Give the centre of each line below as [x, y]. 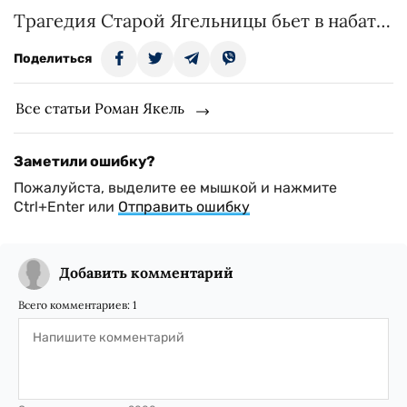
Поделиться [53, 59]
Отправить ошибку [184, 207]
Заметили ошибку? [84, 161]
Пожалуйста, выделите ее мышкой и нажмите [175, 188]
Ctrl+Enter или [66, 207]
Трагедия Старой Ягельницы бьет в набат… [202, 20]
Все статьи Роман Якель [100, 108]
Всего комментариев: [75, 305]
